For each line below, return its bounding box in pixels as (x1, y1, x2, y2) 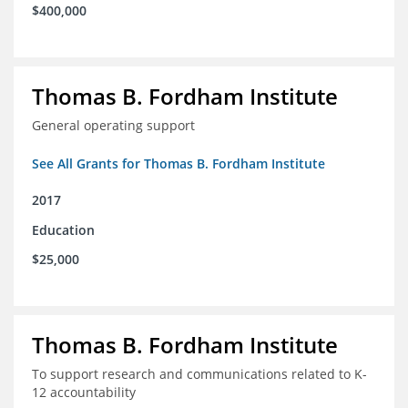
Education (32, 221, 95, 240)
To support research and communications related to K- (32, 365, 367, 383)
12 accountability (32, 383, 136, 402)
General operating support (32, 117, 195, 135)
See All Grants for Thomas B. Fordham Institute (32, 155, 325, 173)
